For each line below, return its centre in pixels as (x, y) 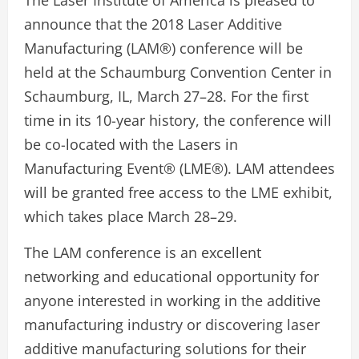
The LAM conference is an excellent (143, 252)
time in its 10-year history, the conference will (178, 120)
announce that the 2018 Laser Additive (153, 24)
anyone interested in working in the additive (172, 301)
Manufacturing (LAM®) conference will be (163, 48)
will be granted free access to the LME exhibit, (178, 192)
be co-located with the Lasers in (131, 144)
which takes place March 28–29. (131, 216)
